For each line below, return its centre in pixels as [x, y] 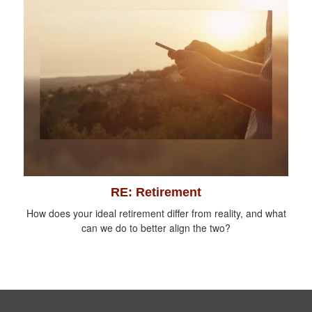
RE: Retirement [156, 193]
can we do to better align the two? [156, 228]
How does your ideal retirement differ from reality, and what [156, 213]
